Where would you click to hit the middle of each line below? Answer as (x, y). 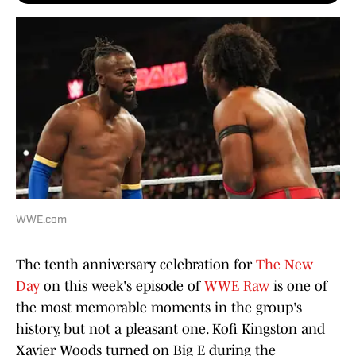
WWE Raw (239, 286)
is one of (300, 286)
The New (284, 265)
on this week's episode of (124, 286)
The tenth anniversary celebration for (136, 265)
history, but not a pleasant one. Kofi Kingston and (170, 329)
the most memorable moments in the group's (159, 308)
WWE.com (41, 221)
